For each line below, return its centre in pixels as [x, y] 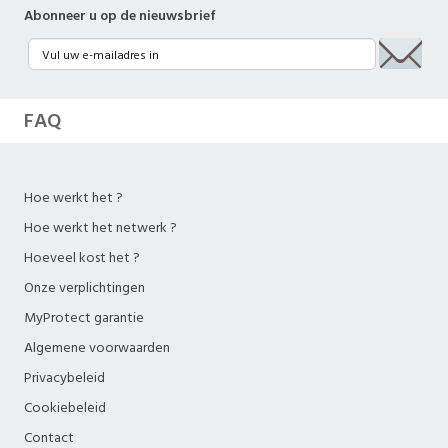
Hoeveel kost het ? [82, 258]
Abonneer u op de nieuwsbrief [120, 16]
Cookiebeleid [65, 408]
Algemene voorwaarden [97, 348]
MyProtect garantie [84, 318]
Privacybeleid [64, 378]
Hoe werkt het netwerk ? [100, 228]
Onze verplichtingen [84, 288]
